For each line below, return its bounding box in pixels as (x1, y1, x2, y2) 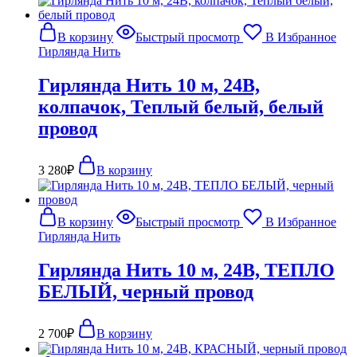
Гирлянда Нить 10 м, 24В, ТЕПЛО (38, 259, 335, 280)
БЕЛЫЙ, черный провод (38, 280, 253, 302)
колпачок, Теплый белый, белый (38, 96, 324, 118)
